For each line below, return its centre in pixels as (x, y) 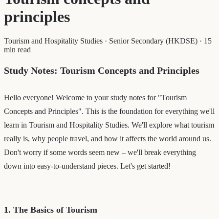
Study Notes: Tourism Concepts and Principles (102, 70)
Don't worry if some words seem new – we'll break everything (100, 152)
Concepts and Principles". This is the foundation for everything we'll (109, 111)
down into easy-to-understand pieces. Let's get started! (87, 166)
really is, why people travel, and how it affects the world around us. (108, 138)
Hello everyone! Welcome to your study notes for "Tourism (95, 97)
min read (17, 49)
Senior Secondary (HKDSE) (153, 41)
